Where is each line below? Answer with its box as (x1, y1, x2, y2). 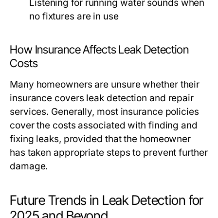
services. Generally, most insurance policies (10, 106, 199, 118)
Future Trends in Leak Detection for (10, 192, 204, 209)
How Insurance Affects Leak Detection (10, 43, 189, 57)
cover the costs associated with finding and (10, 120, 198, 131)
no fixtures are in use (29, 11, 119, 22)
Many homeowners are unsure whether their (10, 79, 200, 91)
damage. (10, 161, 48, 172)
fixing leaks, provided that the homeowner (10, 133, 191, 145)
